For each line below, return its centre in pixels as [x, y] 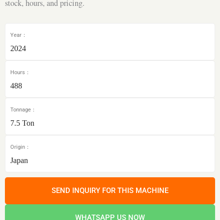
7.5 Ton [22, 123]
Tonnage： [23, 110]
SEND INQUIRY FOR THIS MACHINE [110, 190]
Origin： [20, 147]
